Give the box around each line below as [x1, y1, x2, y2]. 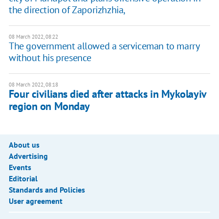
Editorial [8, 174, 38, 184]
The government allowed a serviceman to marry [8, 40, 199, 53]
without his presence [8, 51, 91, 65]
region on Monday [8, 99, 90, 113]
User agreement [8, 196, 63, 206]
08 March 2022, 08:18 [8, 81, 58, 88]
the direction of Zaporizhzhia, [8, 3, 126, 17]
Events [8, 162, 31, 173]
